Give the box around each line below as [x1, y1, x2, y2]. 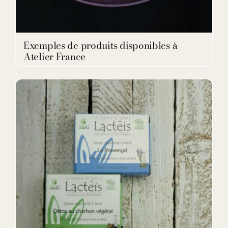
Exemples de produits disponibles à [23, 38, 178, 53]
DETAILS [99, 208, 128, 216]
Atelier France [23, 49, 86, 65]
